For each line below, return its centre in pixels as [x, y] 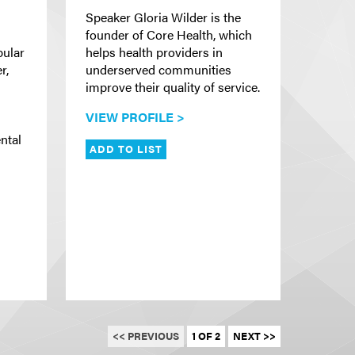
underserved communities [158, 70]
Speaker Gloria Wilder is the [163, 17]
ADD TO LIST [126, 149]
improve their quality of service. [173, 87]
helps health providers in [154, 52]
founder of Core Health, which [169, 35]
